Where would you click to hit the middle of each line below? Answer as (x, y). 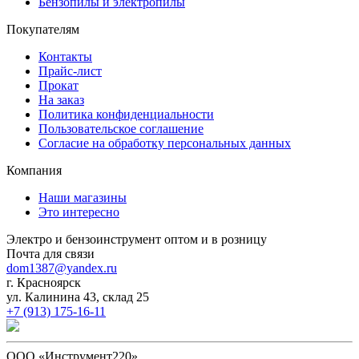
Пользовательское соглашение (121, 129)
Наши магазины (83, 198)
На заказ (61, 100)
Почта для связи (50, 254)
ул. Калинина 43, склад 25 (78, 297)
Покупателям (43, 30)
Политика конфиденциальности (126, 115)
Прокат (58, 86)
